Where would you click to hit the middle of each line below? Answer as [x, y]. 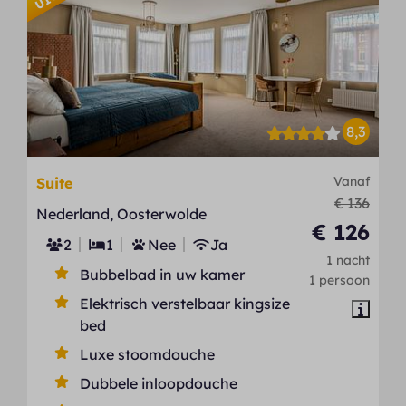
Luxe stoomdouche [148, 354]
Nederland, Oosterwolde [122, 213]
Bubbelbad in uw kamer [163, 274]
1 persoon [339, 279]
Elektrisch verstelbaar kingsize [185, 303]
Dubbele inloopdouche [159, 383]
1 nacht [348, 259]
